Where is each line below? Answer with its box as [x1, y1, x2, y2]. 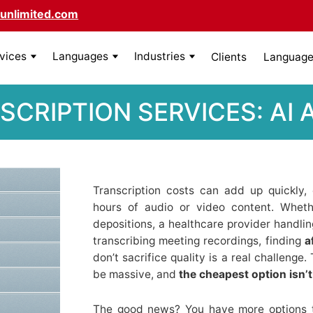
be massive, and [92, 267, 179, 281]
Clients [211, 50, 247, 64]
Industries [134, 50, 185, 63]
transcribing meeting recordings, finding [92, 233, 305, 247]
